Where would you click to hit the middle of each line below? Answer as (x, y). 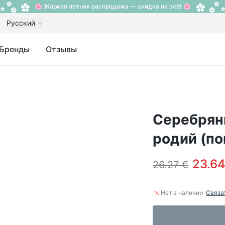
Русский (21, 23)
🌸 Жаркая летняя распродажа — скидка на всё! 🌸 (113, 6)
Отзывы (62, 49)
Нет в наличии (182, 193)
